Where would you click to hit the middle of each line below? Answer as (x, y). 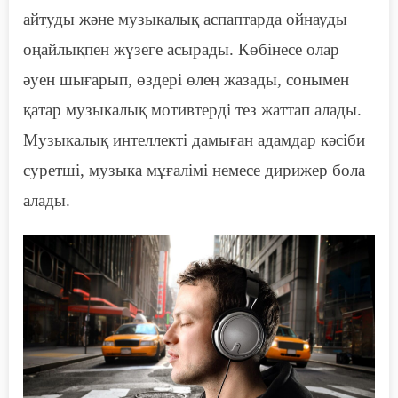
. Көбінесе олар (284, 50)
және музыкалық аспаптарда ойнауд (205, 20)
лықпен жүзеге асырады (143, 50)
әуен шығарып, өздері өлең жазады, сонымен (186, 80)
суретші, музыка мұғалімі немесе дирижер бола (194, 171)
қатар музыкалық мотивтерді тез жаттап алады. (192, 110)
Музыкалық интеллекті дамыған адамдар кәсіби (194, 140)
